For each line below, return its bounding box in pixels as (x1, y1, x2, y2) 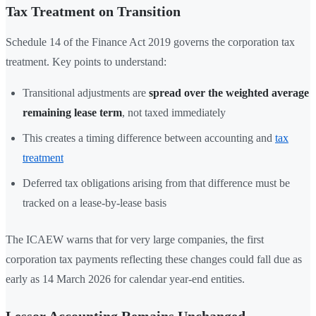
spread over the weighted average (149, 87, 309, 99)
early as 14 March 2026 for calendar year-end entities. (6, 273, 245, 286)
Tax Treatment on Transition (6, 4, 181, 20)
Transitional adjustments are (23, 87, 149, 99)
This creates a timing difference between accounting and (23, 132, 275, 145)
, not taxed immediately (122, 107, 226, 119)
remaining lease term (23, 107, 122, 119)
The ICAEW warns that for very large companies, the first (6, 233, 264, 246)
